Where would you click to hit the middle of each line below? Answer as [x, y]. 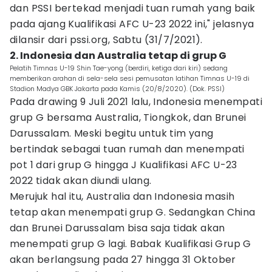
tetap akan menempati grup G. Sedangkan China [133, 212]
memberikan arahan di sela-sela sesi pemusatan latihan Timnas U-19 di [130, 78]
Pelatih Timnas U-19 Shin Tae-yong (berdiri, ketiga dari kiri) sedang [119, 68]
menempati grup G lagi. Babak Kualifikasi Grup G [131, 244]
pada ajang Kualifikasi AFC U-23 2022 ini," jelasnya [132, 24]
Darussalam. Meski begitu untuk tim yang [112, 133]
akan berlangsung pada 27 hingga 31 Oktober [123, 260]
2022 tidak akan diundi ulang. [81, 181]
